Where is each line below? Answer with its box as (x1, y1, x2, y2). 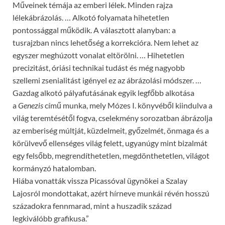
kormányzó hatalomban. (13, 163, 96, 173)
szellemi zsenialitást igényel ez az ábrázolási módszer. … (13, 75, 201, 85)
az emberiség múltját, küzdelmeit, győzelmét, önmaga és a (13, 125, 209, 135)
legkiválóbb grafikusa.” (13, 213, 89, 223)
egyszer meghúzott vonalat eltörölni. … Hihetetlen (13, 50, 184, 60)
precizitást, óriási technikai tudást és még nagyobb (13, 62, 185, 72)
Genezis (18, 100, 43, 110)
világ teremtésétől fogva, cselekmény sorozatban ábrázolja (13, 113, 212, 123)
